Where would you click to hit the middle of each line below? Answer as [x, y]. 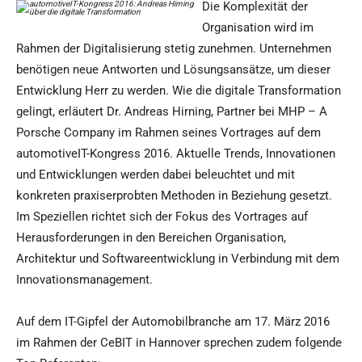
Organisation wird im [258, 28]
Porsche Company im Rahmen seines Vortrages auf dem [168, 133]
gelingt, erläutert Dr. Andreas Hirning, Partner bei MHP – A [172, 112]
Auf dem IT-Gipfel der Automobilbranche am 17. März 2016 [173, 322]
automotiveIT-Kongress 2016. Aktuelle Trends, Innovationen [176, 154]
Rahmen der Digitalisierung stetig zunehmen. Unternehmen [174, 49]
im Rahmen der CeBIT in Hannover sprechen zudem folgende [179, 343]
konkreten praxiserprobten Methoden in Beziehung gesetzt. [174, 196]
